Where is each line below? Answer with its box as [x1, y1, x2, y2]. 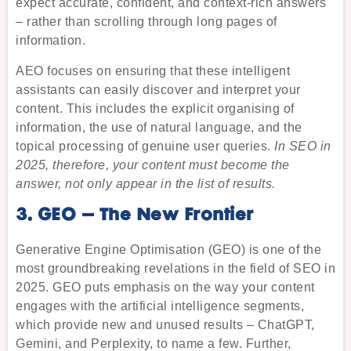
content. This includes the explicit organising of [16, 101, 295, 115]
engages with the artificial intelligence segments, [16, 299, 304, 313]
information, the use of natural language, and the [16, 120, 302, 134]
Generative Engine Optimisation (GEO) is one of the [16, 243, 321, 257]
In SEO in [274, 139, 331, 153]
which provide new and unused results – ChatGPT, [16, 318, 315, 332]
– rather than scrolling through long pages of [16, 15, 277, 29]
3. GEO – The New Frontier [16, 208, 254, 224]
